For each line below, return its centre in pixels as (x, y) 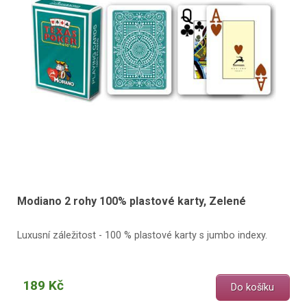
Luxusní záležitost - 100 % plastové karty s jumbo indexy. (142, 235)
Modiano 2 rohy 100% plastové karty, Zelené (131, 201)
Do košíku (253, 287)
